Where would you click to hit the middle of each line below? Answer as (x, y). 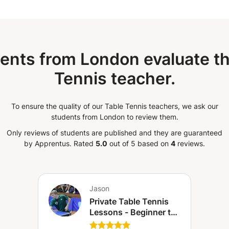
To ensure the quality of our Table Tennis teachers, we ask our (114, 106)
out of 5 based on (139, 143)
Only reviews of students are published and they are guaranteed (114, 133)
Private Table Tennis (129, 201)
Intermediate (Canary (131, 223)
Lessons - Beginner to (133, 212)
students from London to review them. (114, 117)
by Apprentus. (48, 143)
